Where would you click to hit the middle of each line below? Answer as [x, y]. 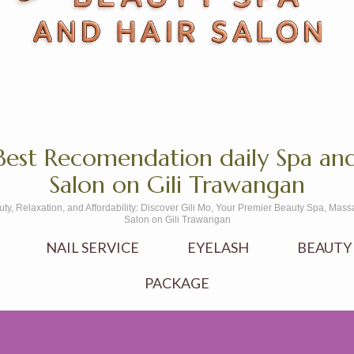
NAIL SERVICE [92, 247]
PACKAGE [177, 283]
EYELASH [218, 247]
